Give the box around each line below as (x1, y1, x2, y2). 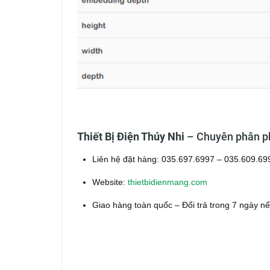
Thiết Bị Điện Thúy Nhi (77, 130, 184, 143)
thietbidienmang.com (128, 177, 207, 187)
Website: (92, 177, 128, 187)
